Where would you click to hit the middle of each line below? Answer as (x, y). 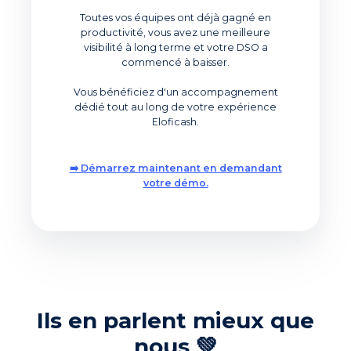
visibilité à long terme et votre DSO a (175, 48)
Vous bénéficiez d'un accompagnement (175, 92)
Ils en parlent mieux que (175, 321)
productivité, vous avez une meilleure (175, 33)
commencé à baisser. (175, 63)
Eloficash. (175, 122)
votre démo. (175, 183)
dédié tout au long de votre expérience (175, 107)
